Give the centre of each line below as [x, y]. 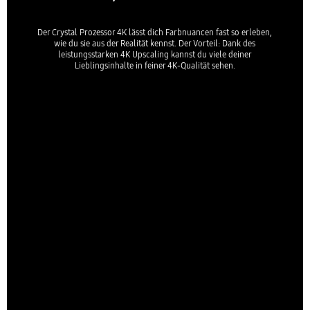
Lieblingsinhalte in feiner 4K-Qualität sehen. [155, 66]
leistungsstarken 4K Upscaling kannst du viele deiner [155, 55]
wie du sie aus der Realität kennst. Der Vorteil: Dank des [155, 44]
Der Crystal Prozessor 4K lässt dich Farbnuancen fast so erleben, [155, 33]
